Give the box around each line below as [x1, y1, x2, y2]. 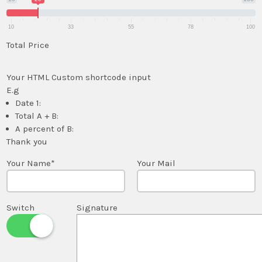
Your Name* [6, 158, 56, 169]
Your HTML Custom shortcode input [6, 72, 151, 83]
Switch [6, 202, 35, 213]
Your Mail [137, 158, 175, 169]
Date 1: [15, 98, 42, 109]
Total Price [6, 40, 50, 51]
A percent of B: [15, 123, 74, 135]
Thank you [6, 136, 48, 147]
